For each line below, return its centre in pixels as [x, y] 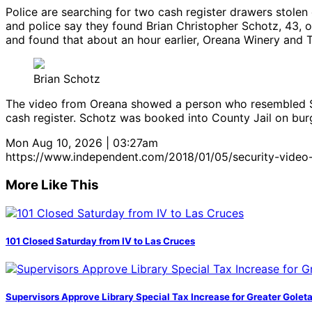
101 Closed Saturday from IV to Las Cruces [100, 241]
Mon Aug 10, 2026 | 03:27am [82, 143]
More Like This [52, 185]
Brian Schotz [67, 79]
